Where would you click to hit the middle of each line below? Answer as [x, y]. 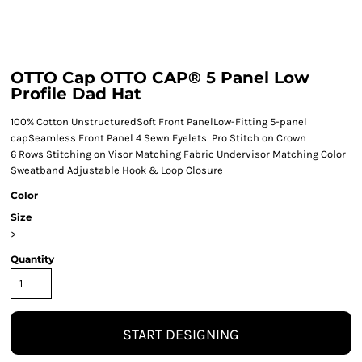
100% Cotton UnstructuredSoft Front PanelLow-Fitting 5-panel [159, 122]
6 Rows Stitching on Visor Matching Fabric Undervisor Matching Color [178, 154]
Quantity [32, 259]
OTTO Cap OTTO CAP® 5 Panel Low [160, 78]
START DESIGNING [181, 334]
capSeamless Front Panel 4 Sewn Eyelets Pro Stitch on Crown [158, 138]
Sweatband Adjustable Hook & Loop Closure [117, 170]
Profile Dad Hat [76, 94]
